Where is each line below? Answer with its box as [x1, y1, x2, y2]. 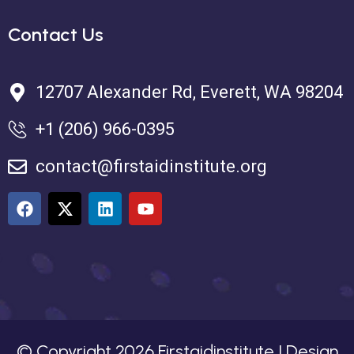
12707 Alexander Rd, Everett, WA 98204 [36, 82, 343, 103]
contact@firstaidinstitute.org [36, 156, 267, 177]
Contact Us [8, 23, 104, 47]
